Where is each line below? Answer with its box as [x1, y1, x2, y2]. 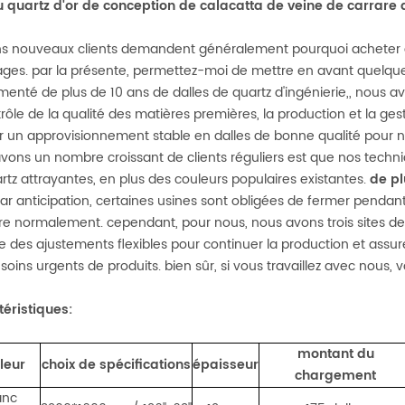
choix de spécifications [42, 354, 192, 375]
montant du [297, 344, 374, 364]
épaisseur [193, 354, 259, 375]
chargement [295, 365, 377, 386]
